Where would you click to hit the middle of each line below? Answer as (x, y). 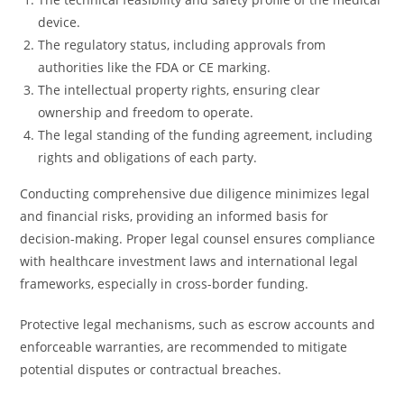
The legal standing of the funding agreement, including (206, 135)
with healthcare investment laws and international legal (189, 261)
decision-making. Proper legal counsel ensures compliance (198, 239)
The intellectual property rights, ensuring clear (179, 90)
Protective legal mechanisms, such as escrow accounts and (198, 324)
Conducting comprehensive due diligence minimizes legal (195, 193)
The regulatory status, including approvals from (182, 45)
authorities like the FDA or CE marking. (155, 67)
